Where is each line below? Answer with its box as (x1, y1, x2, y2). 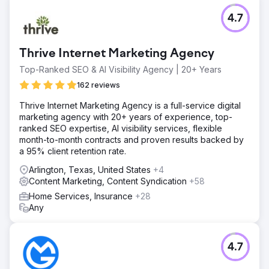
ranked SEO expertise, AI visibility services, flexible (19, 122, 222, 133)
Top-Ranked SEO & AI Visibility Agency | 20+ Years (19, 64, 222, 74)
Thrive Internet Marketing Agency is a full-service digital (19, 100, 241, 110)
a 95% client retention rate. (19, 145, 126, 156)
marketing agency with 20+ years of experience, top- (19, 111, 232, 122)
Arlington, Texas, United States (29, 164, 153, 175)
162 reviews (77, 80, 120, 89)
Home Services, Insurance (29, 190, 135, 201)
